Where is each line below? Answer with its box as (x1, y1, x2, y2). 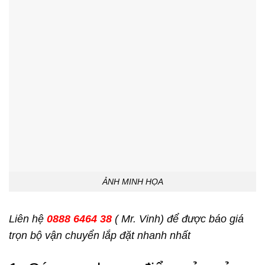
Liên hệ (9, 213, 47, 225)
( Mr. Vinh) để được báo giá (112, 213, 244, 225)
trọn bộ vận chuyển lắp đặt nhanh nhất (9, 230, 190, 242)
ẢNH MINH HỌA (102, 176, 163, 186)
